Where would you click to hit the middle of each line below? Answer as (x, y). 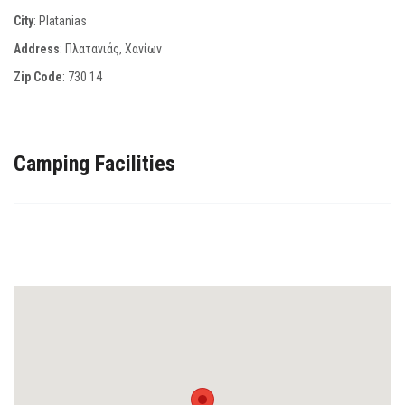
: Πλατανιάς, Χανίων (111, 48)
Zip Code (38, 76)
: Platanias (60, 20)
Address (37, 48)
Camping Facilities (94, 163)
